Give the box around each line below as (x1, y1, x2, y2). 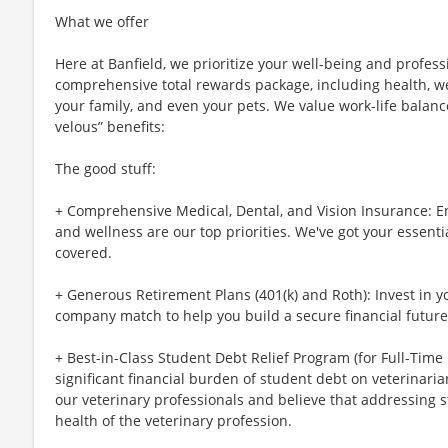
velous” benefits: (55, 116, 165, 136)
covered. (55, 242, 112, 262)
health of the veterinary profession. (55, 410, 292, 430)
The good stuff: (55, 158, 156, 178)
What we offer (55, 11, 149, 31)
